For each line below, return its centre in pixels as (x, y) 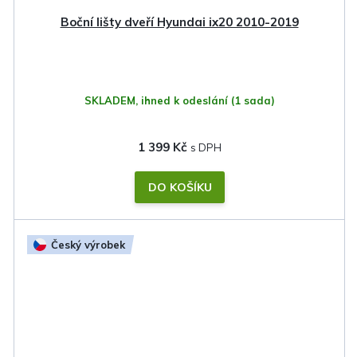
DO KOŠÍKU (180, 187)
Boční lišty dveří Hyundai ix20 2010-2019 (179, 22)
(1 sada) (253, 100)
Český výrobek (88, 244)
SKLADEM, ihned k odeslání (157, 100)
